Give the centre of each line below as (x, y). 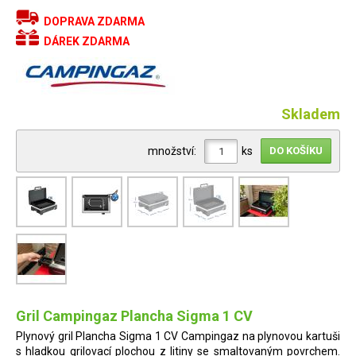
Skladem (311, 114)
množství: (172, 151)
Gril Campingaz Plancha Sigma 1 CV (134, 316)
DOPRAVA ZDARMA (94, 21)
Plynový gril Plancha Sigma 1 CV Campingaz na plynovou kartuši (178, 336)
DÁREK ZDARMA (87, 41)
